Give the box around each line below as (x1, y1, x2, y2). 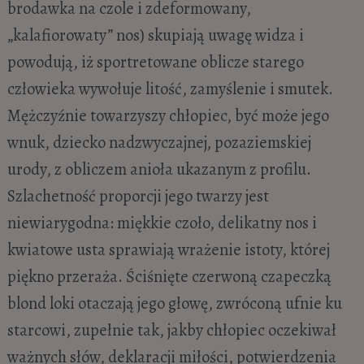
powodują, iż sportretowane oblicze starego (6, 50, 304, 73)
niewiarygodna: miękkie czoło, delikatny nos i (6, 210, 317, 234)
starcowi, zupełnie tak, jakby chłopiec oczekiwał (6, 318, 336, 341)
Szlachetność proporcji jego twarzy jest (6, 184, 269, 207)
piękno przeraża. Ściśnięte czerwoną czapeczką (6, 264, 331, 288)
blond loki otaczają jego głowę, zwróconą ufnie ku (6, 291, 342, 314)
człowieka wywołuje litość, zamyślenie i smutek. (6, 76, 333, 100)
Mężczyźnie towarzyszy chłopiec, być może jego (6, 103, 329, 127)
